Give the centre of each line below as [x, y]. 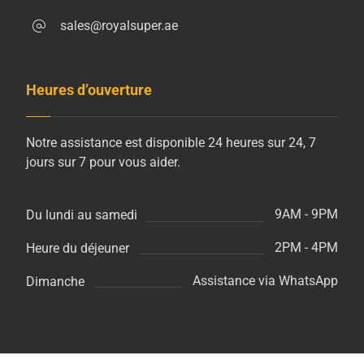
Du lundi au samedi [82, 215]
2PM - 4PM [306, 248]
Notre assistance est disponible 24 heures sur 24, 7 [171, 143]
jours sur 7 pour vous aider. [104, 162]
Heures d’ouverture [89, 90]
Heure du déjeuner [78, 248]
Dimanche [56, 281]
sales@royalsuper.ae [119, 26]
